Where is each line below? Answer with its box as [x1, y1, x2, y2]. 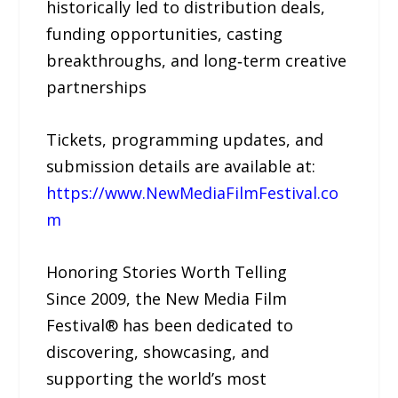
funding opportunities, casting [46, 22, 283, 44]
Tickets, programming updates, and [46, 128, 324, 150]
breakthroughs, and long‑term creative [46, 49, 347, 71]
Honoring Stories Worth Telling [46, 260, 288, 283]
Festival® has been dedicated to [46, 314, 294, 336]
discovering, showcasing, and [46, 340, 270, 362]
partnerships [46, 76, 147, 98]
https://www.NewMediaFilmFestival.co [46, 181, 339, 203]
